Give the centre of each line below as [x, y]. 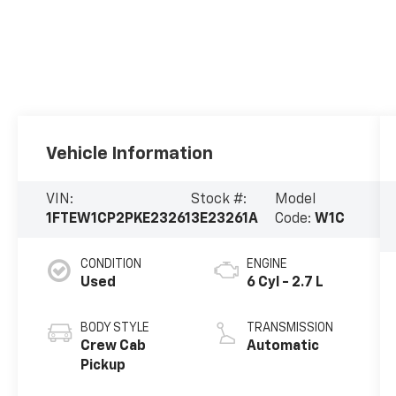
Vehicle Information [130, 154]
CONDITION [111, 264]
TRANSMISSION [289, 328]
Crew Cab [114, 346]
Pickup [103, 366]
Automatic [282, 346]
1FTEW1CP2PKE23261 [119, 220]
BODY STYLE [115, 328]
